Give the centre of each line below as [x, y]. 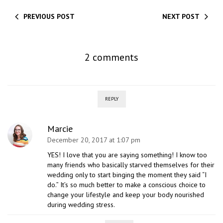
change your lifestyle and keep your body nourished [126, 194]
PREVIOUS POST [49, 16]
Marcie [60, 128]
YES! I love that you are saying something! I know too [127, 155]
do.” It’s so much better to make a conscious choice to [126, 184]
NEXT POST [181, 16]
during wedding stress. [81, 204]
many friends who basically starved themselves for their [131, 165]
